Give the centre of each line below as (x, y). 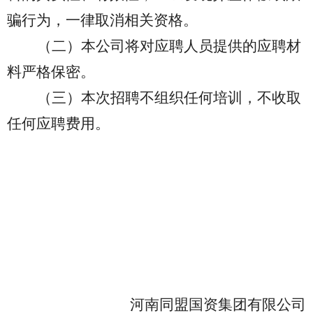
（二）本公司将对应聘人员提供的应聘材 (169, 46)
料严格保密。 (51, 72)
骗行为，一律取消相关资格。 (102, 20)
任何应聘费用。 (58, 124)
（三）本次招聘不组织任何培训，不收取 (169, 98)
